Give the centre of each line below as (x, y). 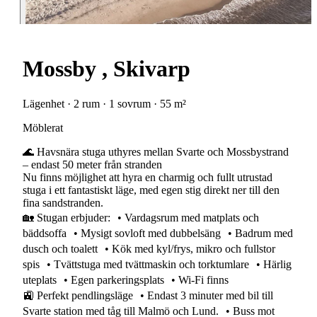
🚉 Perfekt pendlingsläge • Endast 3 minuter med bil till (148, 295)
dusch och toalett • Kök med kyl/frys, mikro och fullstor (149, 248)
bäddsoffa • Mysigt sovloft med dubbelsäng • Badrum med (158, 233)
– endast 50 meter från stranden (92, 164)
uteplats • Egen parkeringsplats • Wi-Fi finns (126, 279)
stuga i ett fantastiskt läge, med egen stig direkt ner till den (151, 190)
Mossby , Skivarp (106, 69)
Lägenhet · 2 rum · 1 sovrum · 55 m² (104, 103)
